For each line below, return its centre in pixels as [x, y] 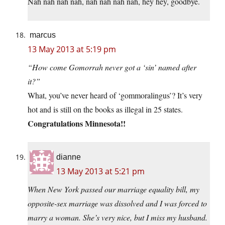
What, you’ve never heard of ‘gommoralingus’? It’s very [115, 95]
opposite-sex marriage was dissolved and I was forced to [117, 203]
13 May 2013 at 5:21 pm [100, 172]
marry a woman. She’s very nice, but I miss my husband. [118, 217]
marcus [43, 35]
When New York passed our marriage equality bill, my [114, 189]
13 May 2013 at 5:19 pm [72, 49]
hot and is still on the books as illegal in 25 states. [105, 109]
